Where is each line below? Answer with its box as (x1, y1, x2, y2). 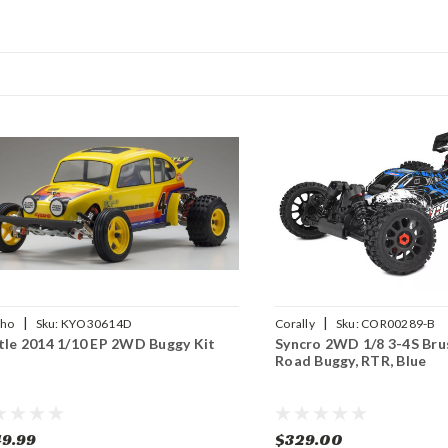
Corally (275, 316, 315, 332)
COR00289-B (361, 316, 436, 332)
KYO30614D (60, 316, 131, 332)
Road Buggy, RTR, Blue (275, 352, 427, 370)
